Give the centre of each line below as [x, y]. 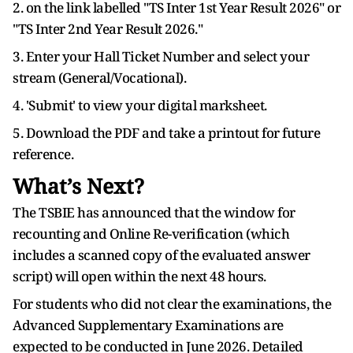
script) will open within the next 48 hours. [139, 276]
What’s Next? [81, 186]
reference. [43, 154]
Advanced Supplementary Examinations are [148, 325]
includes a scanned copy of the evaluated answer [162, 255]
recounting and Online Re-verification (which [151, 234]
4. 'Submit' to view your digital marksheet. [140, 105]
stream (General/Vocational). [99, 78]
